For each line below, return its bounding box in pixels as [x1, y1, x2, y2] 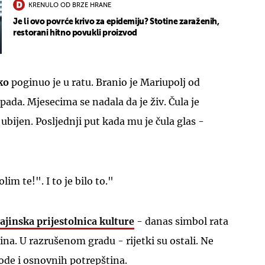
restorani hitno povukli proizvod [13, 29, 138, 38]
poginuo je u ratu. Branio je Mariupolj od [9, 76, 200, 88]
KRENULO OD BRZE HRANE [28, 2, 112, 9]
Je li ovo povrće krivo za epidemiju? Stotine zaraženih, [13, 18, 219, 27]
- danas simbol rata [134, 215, 228, 227]
